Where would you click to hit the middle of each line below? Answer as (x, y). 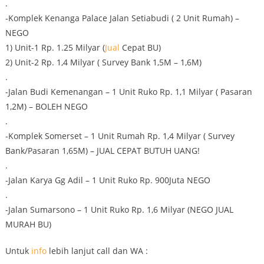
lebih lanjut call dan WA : (97, 251)
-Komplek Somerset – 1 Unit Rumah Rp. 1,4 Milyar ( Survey (120, 136)
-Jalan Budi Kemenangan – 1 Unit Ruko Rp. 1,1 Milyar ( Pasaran (128, 92)
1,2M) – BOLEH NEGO (46, 106)
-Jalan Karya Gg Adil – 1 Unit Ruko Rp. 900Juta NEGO (108, 180)
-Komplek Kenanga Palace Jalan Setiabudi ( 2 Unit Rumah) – (122, 18)
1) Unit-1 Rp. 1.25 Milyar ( (55, 47)
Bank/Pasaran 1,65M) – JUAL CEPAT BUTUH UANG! (102, 151)
